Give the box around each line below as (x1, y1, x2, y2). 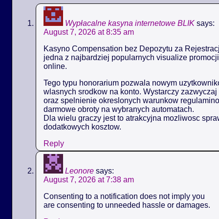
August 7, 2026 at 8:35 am (44, 27, 134, 36)
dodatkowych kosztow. (44, 122, 121, 131)
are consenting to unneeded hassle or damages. (44, 200, 210, 209)
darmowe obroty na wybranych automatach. (44, 105, 194, 113)
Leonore (65, 166, 94, 175)
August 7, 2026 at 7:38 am (44, 175, 134, 184)
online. (44, 62, 67, 70)
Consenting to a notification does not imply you (44, 192, 205, 200)
